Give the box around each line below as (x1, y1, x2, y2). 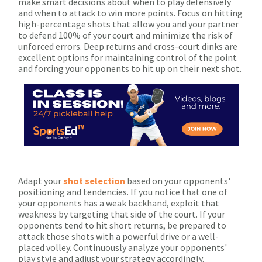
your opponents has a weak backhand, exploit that (18, 197, 219, 209)
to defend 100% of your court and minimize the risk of (18, 29, 233, 42)
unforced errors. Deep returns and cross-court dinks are (18, 40, 237, 53)
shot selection (63, 175, 125, 187)
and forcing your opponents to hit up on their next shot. (18, 63, 242, 75)
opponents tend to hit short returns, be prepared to (18, 219, 226, 232)
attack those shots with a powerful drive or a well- (18, 230, 219, 243)
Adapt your (18, 175, 63, 187)
